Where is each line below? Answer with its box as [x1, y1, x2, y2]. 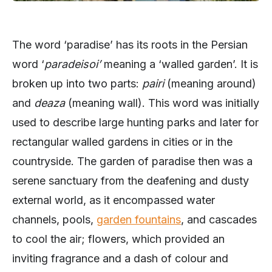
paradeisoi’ [44, 58, 101, 71]
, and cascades [181, 213, 257, 226]
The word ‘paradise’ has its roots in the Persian [12, 38, 248, 52]
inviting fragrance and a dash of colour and [12, 252, 228, 265]
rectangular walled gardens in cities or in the [12, 135, 233, 149]
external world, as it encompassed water [12, 194, 215, 207]
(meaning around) [167, 77, 256, 90]
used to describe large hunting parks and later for [12, 116, 259, 129]
